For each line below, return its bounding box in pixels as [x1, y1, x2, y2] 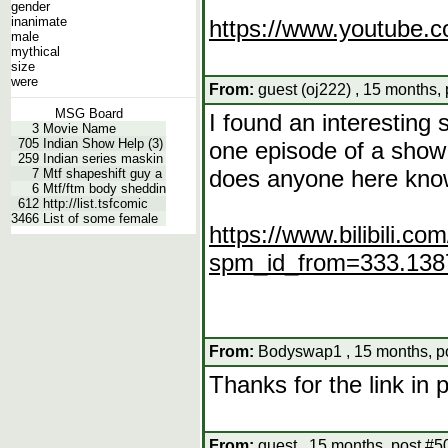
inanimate [11, 14, 67, 29]
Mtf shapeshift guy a [43, 166, 162, 181]
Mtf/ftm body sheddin [43, 181, 166, 196]
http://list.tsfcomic [43, 196, 148, 211]
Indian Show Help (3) [43, 136, 163, 151]
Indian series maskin [43, 151, 163, 166]
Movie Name [43, 121, 116, 136]
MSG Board [54, 106, 123, 121]
